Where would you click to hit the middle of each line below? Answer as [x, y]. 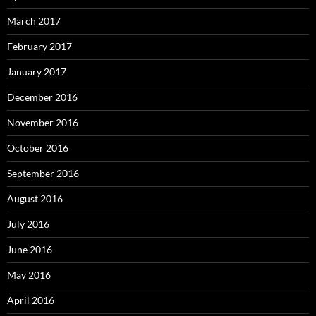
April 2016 [31, 300]
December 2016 [42, 97]
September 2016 [43, 174]
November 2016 [43, 123]
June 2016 [30, 250]
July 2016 [28, 224]
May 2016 [29, 275]
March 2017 [34, 21]
